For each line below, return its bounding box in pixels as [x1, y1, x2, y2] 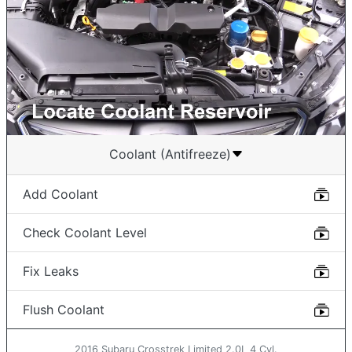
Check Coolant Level [23, 224, 147, 240]
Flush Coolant [23, 301, 104, 317]
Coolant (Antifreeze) [108, 145, 231, 162]
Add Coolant [23, 185, 98, 202]
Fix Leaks [23, 262, 79, 279]
